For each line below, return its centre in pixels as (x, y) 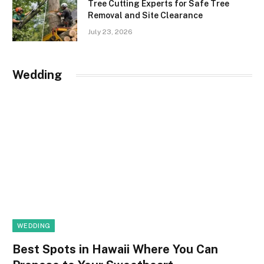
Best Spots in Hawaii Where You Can (115, 249)
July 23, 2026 (110, 32)
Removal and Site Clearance (145, 16)
